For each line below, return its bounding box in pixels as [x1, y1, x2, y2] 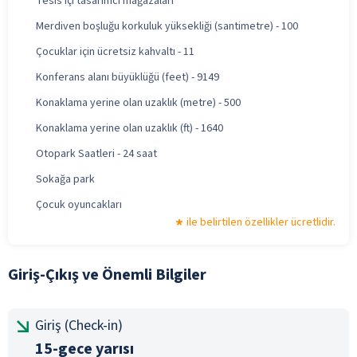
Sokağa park [36, 171, 95, 187]
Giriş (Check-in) [35, 315, 123, 335]
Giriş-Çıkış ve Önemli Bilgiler [8, 263, 206, 286]
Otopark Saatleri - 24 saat [36, 145, 157, 162]
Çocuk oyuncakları [36, 196, 122, 213]
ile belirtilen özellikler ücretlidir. [186, 214, 335, 230]
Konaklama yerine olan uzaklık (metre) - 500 [36, 94, 241, 111]
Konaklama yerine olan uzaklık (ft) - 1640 [36, 120, 223, 136]
